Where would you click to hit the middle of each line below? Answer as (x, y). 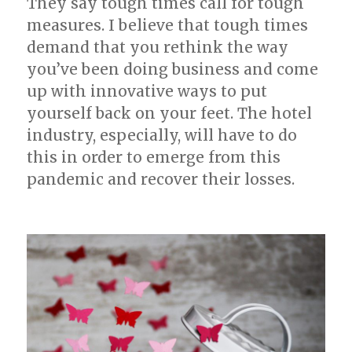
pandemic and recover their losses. (161, 179)
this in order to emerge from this (154, 157)
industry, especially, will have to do (162, 135)
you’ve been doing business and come (173, 69)
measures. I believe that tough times (168, 25)
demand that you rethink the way (158, 47)
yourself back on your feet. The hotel (170, 113)
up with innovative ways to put (147, 91)
